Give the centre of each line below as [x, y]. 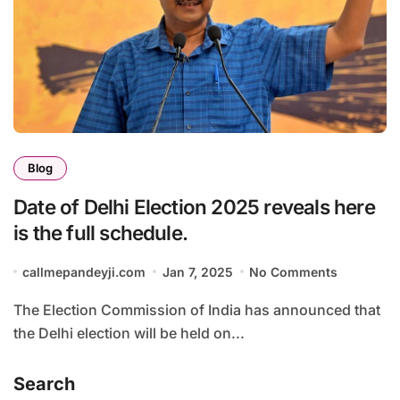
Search [44, 383]
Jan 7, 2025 [197, 271]
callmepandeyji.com [84, 271]
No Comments [294, 271]
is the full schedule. [101, 232]
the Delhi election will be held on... [129, 333]
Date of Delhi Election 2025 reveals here [194, 206]
